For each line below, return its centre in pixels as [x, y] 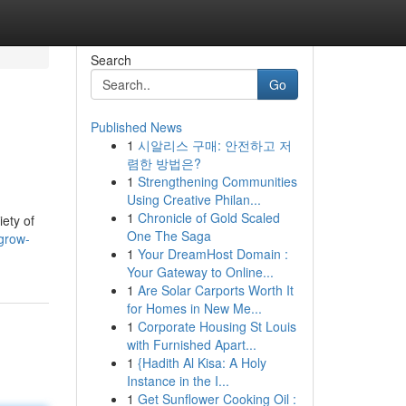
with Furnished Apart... [191, 344]
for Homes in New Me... [194, 308]
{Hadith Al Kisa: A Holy [202, 362]
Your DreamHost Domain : [213, 254]
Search [111, 60]
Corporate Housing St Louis [217, 326]
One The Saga [169, 236]
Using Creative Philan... [193, 199]
